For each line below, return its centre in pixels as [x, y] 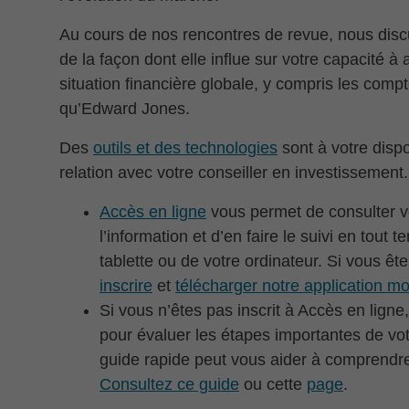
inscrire [126, 286]
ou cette [273, 384]
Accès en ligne [153, 212]
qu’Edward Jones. [125, 109]
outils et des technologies [185, 148]
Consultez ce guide [169, 384]
